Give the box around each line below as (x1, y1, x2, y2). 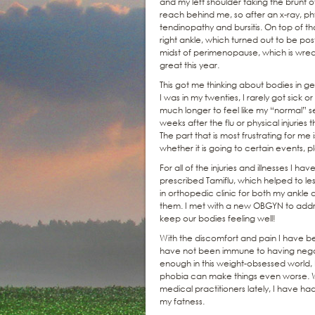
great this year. (160, 58, 219, 71)
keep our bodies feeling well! (160, 212, 276, 224)
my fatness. (160, 295, 205, 307)
